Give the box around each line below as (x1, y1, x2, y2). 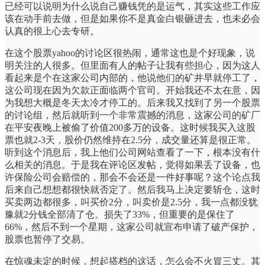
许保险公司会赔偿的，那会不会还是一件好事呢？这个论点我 (5, 172, 260, 182)
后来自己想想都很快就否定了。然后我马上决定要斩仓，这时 (5, 184, 260, 195)
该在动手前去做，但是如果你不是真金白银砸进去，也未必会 (5, 13, 260, 24)
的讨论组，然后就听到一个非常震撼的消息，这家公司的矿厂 (5, 109, 260, 120)
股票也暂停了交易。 (5, 234, 90, 244)
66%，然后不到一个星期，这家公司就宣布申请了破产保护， (5, 221, 258, 232)
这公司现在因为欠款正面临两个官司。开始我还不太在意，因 (5, 85, 260, 95)
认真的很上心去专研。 (5, 25, 99, 36)
